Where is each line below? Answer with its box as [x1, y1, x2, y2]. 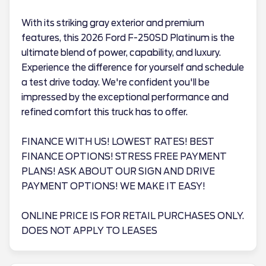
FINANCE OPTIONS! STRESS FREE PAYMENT [21, 151, 227, 162]
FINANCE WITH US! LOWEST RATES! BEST [21, 137, 214, 147]
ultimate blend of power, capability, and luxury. [21, 47, 221, 58]
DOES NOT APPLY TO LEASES [21, 226, 157, 236]
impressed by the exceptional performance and [21, 92, 229, 103]
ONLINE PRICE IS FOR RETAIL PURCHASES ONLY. [21, 211, 244, 221]
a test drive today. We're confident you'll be [21, 77, 210, 88]
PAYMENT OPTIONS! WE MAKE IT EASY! [21, 181, 205, 192]
